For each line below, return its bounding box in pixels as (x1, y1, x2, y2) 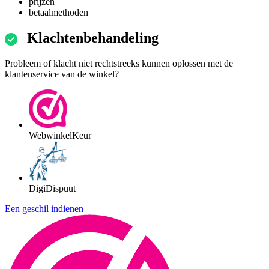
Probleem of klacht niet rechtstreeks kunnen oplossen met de (5, 58, 233, 69)
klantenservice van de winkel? (5, 69, 119, 80)
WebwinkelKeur (29, 130, 91, 141)
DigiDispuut (29, 183, 76, 194)
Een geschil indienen (5, 204, 83, 214)
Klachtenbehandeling (27, 30, 159, 46)
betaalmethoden (29, 7, 88, 18)
